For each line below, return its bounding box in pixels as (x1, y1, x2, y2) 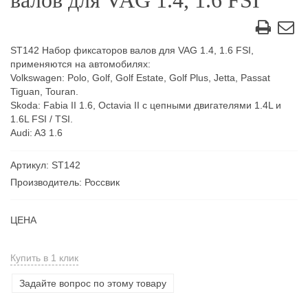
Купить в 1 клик (10, 252, 78, 263)
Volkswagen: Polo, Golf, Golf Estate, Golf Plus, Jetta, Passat (10, 72, 270, 83)
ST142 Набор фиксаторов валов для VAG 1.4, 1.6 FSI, (10, 45, 254, 56)
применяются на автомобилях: (10, 58, 151, 69)
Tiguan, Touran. (10, 86, 78, 97)
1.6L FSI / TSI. (10, 113, 73, 124)
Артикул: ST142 (10, 159, 80, 170)
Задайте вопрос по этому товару (19, 278, 166, 289)
